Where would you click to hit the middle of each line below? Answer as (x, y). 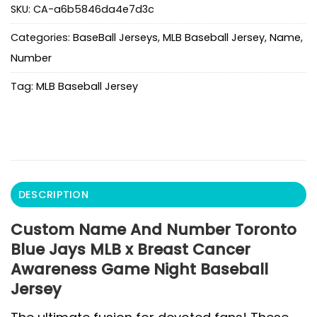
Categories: (42, 37)
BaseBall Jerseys (115, 37)
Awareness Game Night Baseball (139, 270)
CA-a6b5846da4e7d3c (94, 9)
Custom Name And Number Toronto (154, 230)
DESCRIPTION (53, 195)
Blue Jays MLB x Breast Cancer (131, 250)
